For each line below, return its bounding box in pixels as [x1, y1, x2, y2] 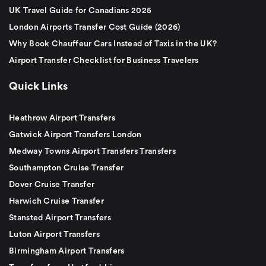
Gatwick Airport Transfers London [9, 130, 142, 139]
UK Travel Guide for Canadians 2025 [9, 6, 152, 15]
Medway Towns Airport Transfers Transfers [9, 147, 176, 156]
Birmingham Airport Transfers [9, 246, 125, 255]
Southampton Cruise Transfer [9, 163, 124, 172]
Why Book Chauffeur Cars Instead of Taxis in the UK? [9, 39, 217, 48]
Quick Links [9, 80, 68, 91]
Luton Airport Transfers [9, 230, 100, 239]
